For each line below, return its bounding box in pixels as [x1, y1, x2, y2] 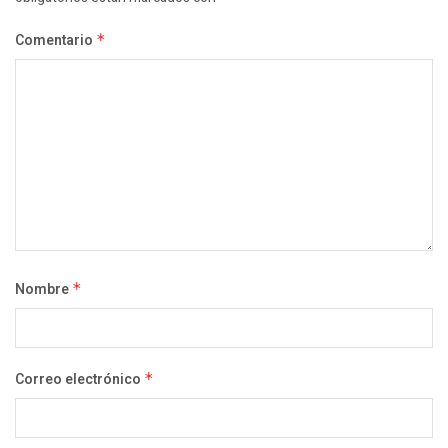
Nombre [15, 279, 72, 301]
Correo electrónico [15, 369, 144, 391]
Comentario [15, 30, 96, 52]
